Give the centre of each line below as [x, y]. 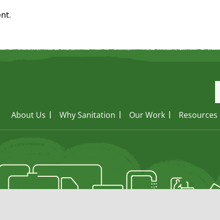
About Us [28, 115]
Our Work [147, 115]
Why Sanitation [87, 115]
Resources [198, 115]
